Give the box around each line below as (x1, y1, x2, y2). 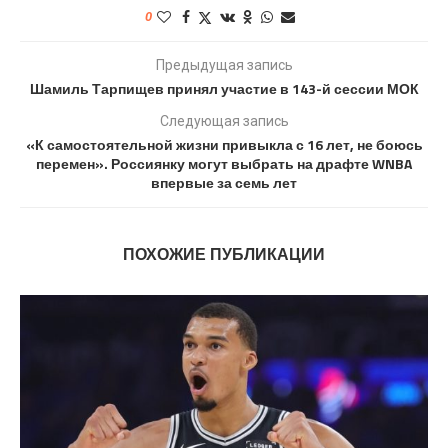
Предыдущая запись (155, 56, 293, 73)
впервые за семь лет (151, 171, 297, 193)
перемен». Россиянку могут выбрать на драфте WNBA (36, 152, 412, 174)
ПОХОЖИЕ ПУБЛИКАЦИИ (123, 241, 325, 266)
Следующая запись (159, 112, 289, 129)
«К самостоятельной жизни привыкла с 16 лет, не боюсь (25, 133, 423, 155)
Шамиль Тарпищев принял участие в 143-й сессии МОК (29, 77, 419, 99)
